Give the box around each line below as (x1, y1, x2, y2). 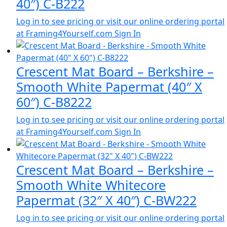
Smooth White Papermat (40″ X (16, 78, 202, 95)
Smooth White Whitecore (16, 176, 166, 194)
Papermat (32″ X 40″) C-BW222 (16, 191, 197, 209)
